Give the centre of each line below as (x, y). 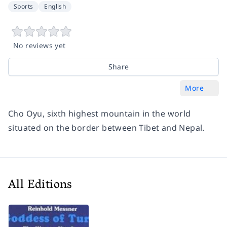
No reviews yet (40, 45)
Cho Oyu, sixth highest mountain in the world (100, 113)
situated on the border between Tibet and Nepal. (106, 128)
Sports (24, 6)
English (55, 6)
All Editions (40, 186)
